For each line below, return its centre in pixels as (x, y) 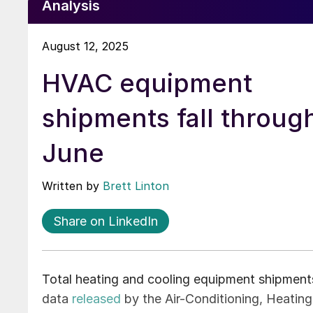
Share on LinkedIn (105, 221)
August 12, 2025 (85, 46)
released (96, 298)
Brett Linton (136, 185)
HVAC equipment (147, 83)
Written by (72, 185)
